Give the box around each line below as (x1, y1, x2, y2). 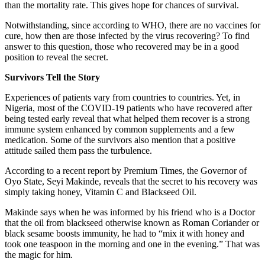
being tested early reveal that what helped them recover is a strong (5, 113, 250, 124)
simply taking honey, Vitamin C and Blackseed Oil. (5, 186, 196, 197)
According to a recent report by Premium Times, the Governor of (5, 165, 247, 176)
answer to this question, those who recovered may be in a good (5, 41, 239, 51)
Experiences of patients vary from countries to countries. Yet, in (5, 92, 240, 102)
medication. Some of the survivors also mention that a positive (5, 134, 235, 145)
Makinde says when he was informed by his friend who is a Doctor (5, 206, 255, 217)
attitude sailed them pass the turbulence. (5, 145, 152, 156)
